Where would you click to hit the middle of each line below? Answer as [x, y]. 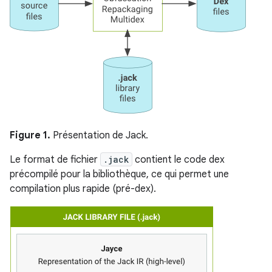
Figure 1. [30, 135]
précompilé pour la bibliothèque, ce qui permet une [119, 174]
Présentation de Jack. [99, 135]
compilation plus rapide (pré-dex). [83, 189]
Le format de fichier [55, 160]
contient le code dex [178, 160]
